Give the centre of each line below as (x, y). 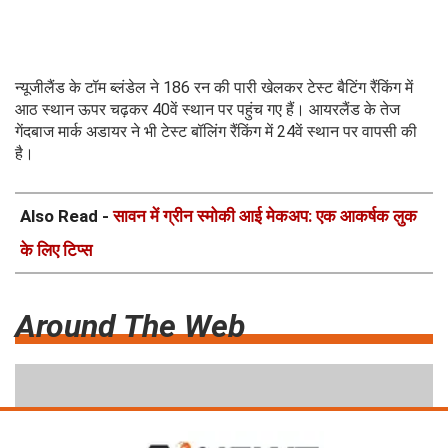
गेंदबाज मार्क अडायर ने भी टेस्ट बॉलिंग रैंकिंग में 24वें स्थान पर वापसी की (216, 131)
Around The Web (130, 325)
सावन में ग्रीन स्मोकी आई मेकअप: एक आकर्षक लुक (265, 215)
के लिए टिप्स (56, 249)
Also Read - (66, 215)
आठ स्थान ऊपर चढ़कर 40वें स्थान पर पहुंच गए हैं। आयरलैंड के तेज (207, 109)
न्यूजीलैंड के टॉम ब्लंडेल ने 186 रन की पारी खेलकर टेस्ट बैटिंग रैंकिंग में (214, 87)
